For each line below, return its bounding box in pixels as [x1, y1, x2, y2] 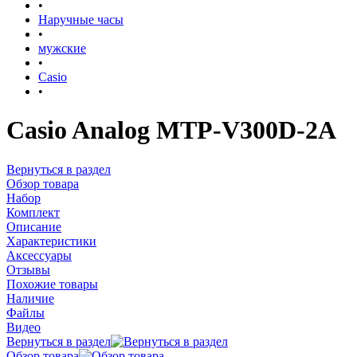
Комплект [6, 205, 60, 219]
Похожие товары [6, 277, 98, 291]
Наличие [6, 291, 54, 305]
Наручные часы [38, 13, 124, 26]
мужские [38, 41, 86, 55]
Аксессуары [6, 248, 72, 262]
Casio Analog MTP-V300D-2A [6, 116, 336, 145]
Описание [6, 219, 61, 233]
